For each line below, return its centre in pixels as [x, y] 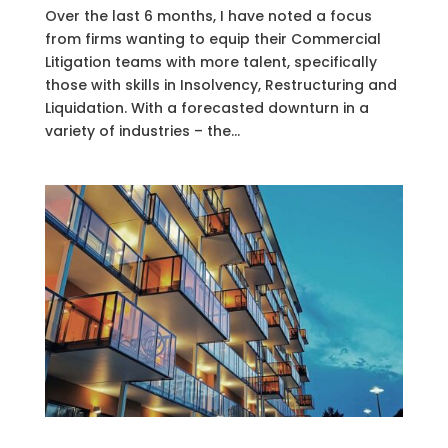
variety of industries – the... [142, 130]
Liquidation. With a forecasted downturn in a [206, 107]
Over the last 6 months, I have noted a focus [208, 15]
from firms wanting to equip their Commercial [212, 38]
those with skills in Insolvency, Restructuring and [220, 84]
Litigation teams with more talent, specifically [210, 61]
